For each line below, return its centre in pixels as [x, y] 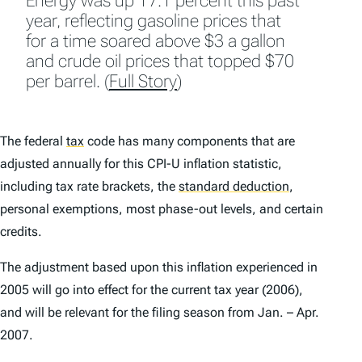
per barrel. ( [67, 82]
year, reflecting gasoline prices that [154, 21]
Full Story [143, 82]
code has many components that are [189, 141]
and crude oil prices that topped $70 [160, 61]
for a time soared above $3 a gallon [156, 41]
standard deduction [234, 187]
